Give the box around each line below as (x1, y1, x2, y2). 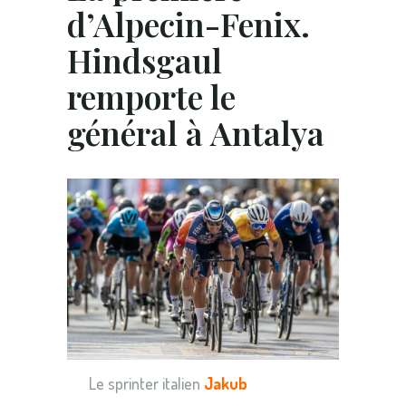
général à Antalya (67, 110, 324, 154)
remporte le (67, 73, 236, 118)
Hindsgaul (67, 37, 222, 82)
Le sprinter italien (89, 372, 204, 393)
